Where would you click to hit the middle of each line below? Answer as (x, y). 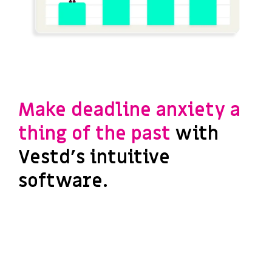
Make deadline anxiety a (129, 110)
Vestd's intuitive (94, 158)
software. (63, 182)
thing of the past (97, 134)
